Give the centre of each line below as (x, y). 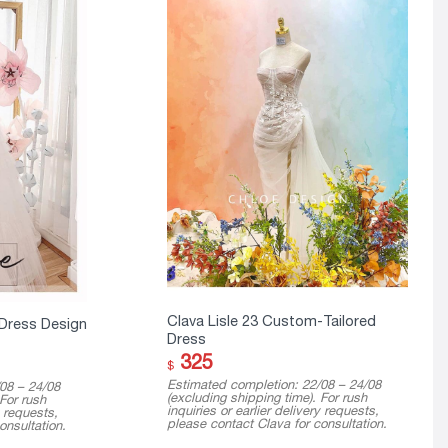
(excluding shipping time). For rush (266, 397)
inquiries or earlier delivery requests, (272, 410)
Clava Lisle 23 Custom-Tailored (271, 321)
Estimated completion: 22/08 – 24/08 (273, 384)
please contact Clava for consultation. (276, 423)
